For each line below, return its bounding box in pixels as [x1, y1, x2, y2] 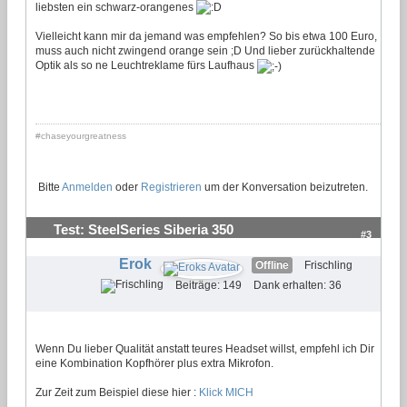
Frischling [303, 258, 352, 272]
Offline [254, 258, 289, 272]
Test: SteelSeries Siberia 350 [54, 222, 233, 237]
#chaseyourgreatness [35, 131, 126, 142]
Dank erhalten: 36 [253, 278, 342, 292]
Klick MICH [199, 385, 253, 399]
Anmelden [62, 180, 113, 194]
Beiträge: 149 [174, 278, 242, 292]
